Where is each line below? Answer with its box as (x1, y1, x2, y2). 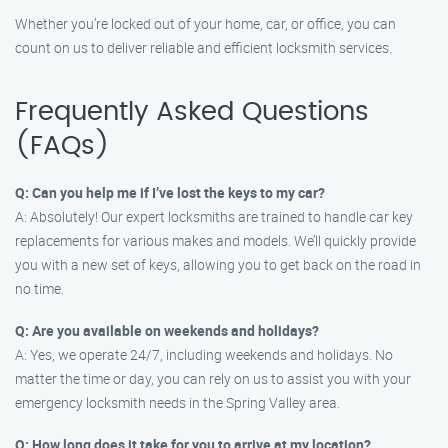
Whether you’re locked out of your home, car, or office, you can (15, 14, 396, 33)
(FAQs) (15, 133, 110, 159)
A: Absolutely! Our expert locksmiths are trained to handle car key (15, 207, 413, 226)
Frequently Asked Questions (15, 99, 369, 125)
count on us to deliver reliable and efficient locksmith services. (15, 38, 392, 57)
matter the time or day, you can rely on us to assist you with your (15, 369, 411, 388)
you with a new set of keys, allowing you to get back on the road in (15, 255, 421, 274)
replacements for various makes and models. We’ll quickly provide (15, 231, 416, 250)
